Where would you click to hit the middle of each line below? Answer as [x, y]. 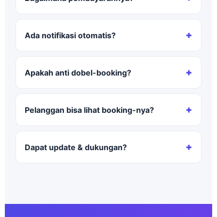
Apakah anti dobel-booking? [78, 72]
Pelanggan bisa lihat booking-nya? [89, 110]
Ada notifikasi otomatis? [70, 35]
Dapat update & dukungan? [76, 147]
